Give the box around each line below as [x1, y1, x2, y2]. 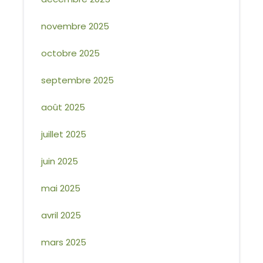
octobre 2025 [41, 47, 100, 59]
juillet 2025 [41, 128, 87, 140]
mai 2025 [41, 182, 81, 194]
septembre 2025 [41, 74, 114, 86]
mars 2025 [41, 236, 87, 248]
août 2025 [41, 101, 86, 113]
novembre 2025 [41, 20, 110, 32]
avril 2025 [41, 209, 82, 221]
